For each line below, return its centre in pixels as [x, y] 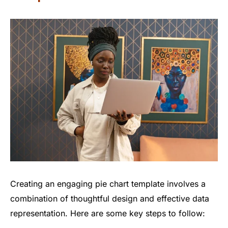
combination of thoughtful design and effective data [110, 198]
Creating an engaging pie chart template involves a [108, 183]
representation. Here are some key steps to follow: [108, 213]
